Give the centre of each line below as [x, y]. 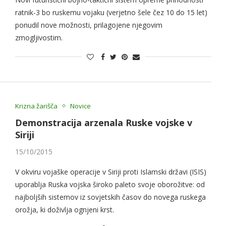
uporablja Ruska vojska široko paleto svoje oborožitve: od [110, 184]
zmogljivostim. [39, 37]
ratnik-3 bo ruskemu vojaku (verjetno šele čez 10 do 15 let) [111, 12]
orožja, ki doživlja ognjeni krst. [64, 209]
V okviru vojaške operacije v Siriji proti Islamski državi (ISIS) [110, 172]
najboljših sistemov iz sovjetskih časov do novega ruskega [110, 197]
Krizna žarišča [36, 106]
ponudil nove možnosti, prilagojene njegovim [89, 25]
